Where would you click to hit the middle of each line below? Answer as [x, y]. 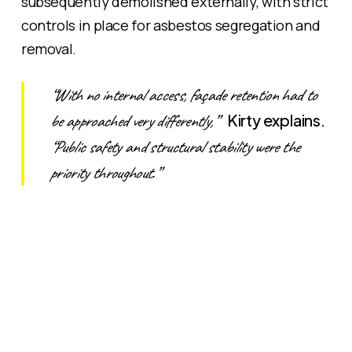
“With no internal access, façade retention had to [183, 95]
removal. [48, 48]
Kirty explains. [276, 119]
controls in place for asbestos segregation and [170, 25]
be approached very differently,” [138, 121]
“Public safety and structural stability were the [174, 147]
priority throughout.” [104, 172]
